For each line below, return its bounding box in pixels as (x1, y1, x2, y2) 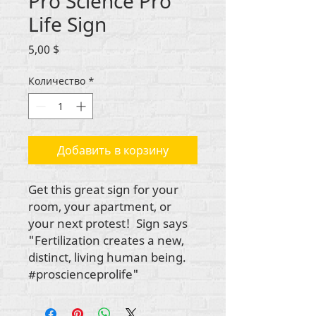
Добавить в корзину (57, 142, 169, 158)
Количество (28, 73, 85, 87)
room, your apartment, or (28, 197, 171, 214)
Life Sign (28, 10, 107, 37)
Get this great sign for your (28, 181, 178, 197)
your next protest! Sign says (28, 214, 188, 231)
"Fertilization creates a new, (28, 231, 184, 248)
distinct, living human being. (28, 248, 186, 265)
